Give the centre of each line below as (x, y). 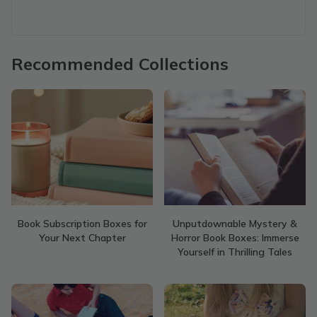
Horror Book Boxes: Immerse (235, 238)
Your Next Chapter (82, 238)
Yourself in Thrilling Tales (235, 252)
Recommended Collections (120, 64)
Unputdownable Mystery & (235, 224)
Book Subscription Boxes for (82, 224)
